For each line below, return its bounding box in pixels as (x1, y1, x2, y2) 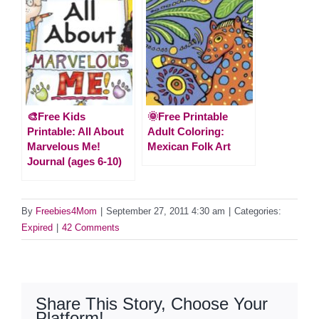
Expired (21, 221, 53, 233)
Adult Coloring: (147, 125, 224, 137)
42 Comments (62, 221, 120, 233)
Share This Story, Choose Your (36, 293, 268, 313)
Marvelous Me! (27, 140, 100, 152)
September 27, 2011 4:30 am (106, 205, 225, 216)
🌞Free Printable (147, 110, 228, 122)
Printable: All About (27, 125, 124, 137)
